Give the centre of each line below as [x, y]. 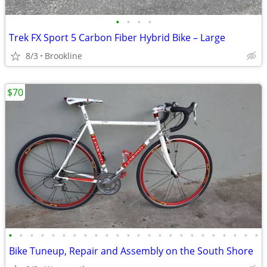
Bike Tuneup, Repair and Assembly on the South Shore [131, 251]
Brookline [63, 56]
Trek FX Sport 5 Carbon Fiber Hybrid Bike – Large [117, 38]
